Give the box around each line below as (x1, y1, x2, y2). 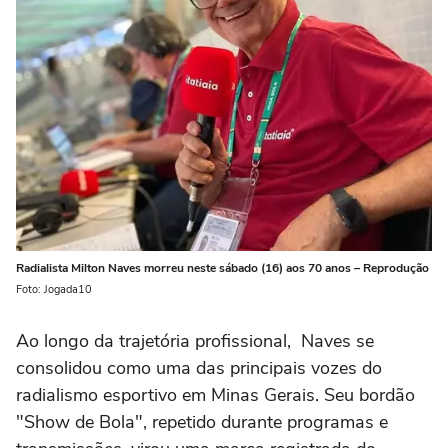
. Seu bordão (315, 382, 415, 407)
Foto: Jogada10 (16, 281, 92, 297)
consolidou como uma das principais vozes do (16, 355, 382, 380)
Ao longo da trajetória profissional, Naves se (16, 328, 374, 353)
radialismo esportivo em (16, 382, 211, 407)
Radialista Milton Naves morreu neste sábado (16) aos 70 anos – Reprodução (16, 259, 429, 276)
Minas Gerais (211, 382, 315, 407)
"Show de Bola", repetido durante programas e (16, 409, 388, 434)
